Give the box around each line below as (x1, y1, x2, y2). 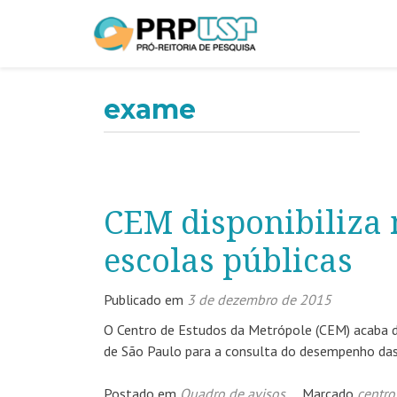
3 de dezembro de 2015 (187, 291, 331, 308)
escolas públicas (104, 242, 353, 280)
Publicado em (104, 291, 187, 308)
